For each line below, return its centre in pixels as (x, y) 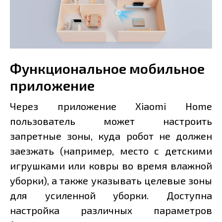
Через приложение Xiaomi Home (111, 106)
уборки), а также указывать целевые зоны (111, 181)
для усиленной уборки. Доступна (111, 195)
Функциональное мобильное (107, 69)
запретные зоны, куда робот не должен (111, 136)
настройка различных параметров (111, 210)
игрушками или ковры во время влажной (111, 166)
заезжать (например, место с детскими (111, 151)
